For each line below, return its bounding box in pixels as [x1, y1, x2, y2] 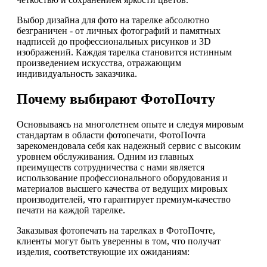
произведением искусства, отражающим [17, 58, 181, 69]
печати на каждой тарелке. [17, 205, 125, 216]
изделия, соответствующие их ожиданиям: [17, 247, 190, 257]
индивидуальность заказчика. [17, 69, 137, 79]
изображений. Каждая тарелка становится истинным [17, 47, 232, 58]
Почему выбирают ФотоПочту [17, 91, 215, 107]
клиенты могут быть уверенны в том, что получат [17, 236, 221, 247]
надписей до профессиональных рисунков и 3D [17, 36, 211, 47]
